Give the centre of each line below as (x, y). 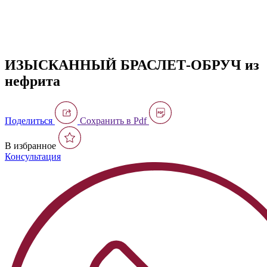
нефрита (32, 81)
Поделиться (29, 120)
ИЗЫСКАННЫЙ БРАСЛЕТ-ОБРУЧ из (132, 65)
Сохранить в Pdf (113, 120)
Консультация (33, 156)
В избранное (30, 145)
